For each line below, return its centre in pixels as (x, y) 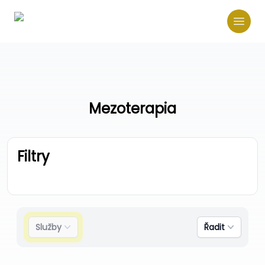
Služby (49, 227)
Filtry (33, 156)
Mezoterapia (132, 109)
